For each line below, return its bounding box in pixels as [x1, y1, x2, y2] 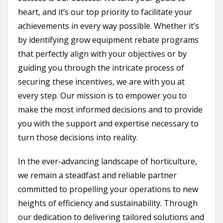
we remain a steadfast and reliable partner [18, 170, 177, 181]
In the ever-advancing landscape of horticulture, [18, 156, 197, 167]
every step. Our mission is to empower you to [18, 90, 187, 102]
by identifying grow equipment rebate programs [18, 34, 199, 46]
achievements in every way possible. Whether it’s [18, 20, 199, 32]
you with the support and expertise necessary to [18, 118, 199, 129]
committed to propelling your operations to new [18, 184, 198, 195]
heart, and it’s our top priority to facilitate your [18, 6, 192, 18]
